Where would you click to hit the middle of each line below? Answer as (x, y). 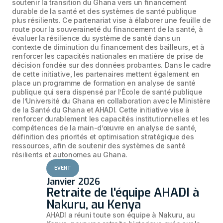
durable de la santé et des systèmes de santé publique (104, 11)
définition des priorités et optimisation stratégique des (103, 137)
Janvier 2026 (73, 182)
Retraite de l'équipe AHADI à (122, 193)
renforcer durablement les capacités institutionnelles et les (111, 119)
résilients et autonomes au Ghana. (70, 155)
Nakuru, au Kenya (93, 205)
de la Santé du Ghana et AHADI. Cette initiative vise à (101, 110)
